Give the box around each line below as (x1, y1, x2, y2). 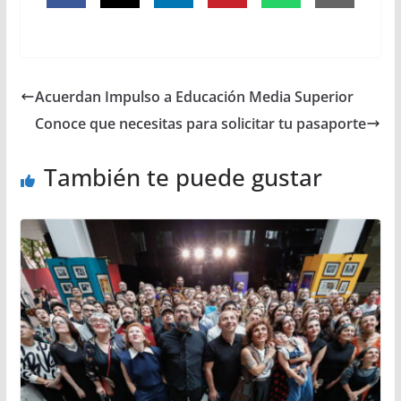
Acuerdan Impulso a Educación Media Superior (34, 86, 354, 107)
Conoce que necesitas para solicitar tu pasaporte (35, 113, 367, 133)
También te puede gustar (43, 160, 322, 193)
